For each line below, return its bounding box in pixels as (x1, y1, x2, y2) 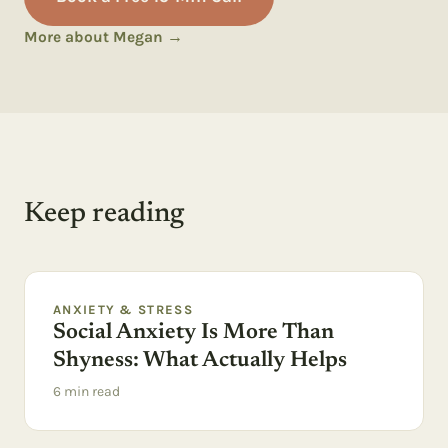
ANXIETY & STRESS (53, 302, 193, 317)
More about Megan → (24, 28, 183, 46)
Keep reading (24, 200, 184, 228)
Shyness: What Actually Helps (53, 350, 347, 372)
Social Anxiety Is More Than (53, 322, 334, 344)
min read (61, 383, 120, 400)
